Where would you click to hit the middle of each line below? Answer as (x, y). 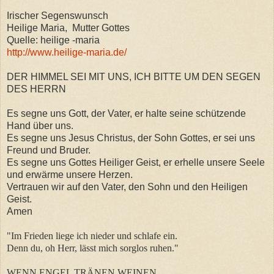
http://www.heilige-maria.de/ (67, 52)
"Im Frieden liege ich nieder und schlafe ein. (92, 235)
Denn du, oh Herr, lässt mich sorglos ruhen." (93, 248)
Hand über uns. (40, 125)
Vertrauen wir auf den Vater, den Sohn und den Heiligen (127, 187)
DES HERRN (36, 89)
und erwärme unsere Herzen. (70, 174)
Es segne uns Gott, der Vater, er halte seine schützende (126, 113)
